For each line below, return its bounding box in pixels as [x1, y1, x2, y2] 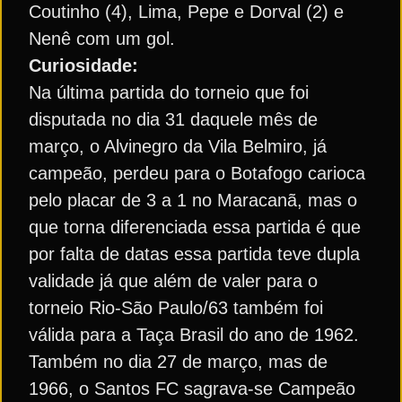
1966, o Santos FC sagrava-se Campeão [29, 379, 355, 398]
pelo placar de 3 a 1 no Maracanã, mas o [29, 190, 357, 210]
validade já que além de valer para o [29, 271, 318, 291]
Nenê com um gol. [29, 29, 175, 48]
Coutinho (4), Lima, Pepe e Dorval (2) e [29, 2, 344, 22]
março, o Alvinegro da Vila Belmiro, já [29, 136, 327, 156]
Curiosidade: [29, 56, 138, 75]
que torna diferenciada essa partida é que [29, 217, 361, 237]
